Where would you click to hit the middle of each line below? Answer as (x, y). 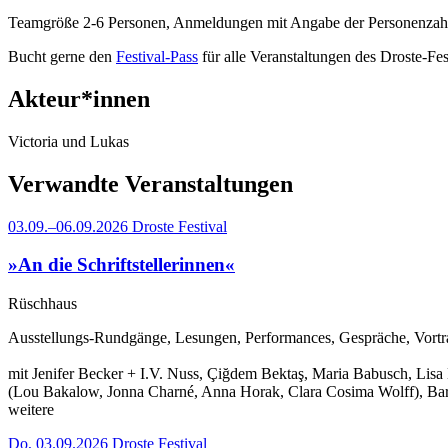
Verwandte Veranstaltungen (150, 183)
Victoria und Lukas (68, 141)
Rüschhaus (42, 303)
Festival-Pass (157, 56)
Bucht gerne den (62, 56)
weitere (31, 409)
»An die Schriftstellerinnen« (121, 265)
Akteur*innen (79, 98)
